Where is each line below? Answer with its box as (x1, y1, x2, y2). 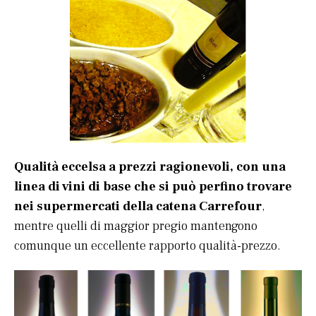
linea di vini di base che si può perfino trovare (14, 178, 292, 195)
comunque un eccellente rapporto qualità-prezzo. (14, 237, 281, 254)
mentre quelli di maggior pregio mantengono (14, 217, 257, 234)
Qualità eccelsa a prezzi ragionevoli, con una (14, 158, 286, 175)
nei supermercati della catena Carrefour (14, 197, 262, 214)
